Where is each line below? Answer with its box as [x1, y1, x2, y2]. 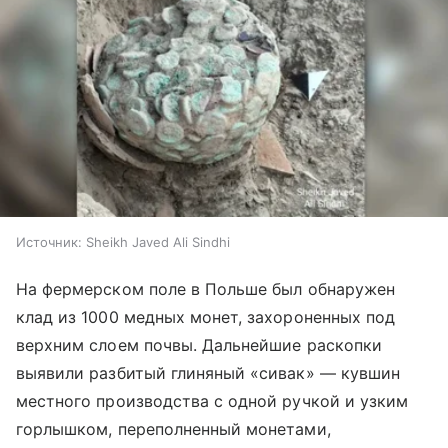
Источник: [16, 234, 82, 251]
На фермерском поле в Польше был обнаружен [16, 279, 395, 300]
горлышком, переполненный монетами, [16, 419, 331, 440]
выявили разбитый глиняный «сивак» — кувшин [16, 363, 401, 384]
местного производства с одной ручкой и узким [16, 391, 409, 412]
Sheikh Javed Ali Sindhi [86, 234, 230, 251]
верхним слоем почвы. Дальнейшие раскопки [16, 335, 382, 356]
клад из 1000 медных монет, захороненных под [16, 307, 396, 328]
